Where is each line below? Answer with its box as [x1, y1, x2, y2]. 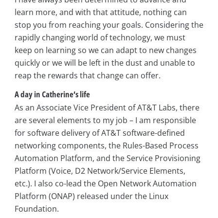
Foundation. [15, 203, 59, 215]
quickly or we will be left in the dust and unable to [15, 57, 195, 68]
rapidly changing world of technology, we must [15, 32, 185, 43]
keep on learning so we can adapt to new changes [15, 44, 197, 55]
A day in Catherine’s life [15, 88, 90, 100]
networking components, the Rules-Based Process [15, 140, 199, 151]
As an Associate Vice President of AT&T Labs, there [15, 102, 200, 113]
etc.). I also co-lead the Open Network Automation [15, 178, 197, 189]
